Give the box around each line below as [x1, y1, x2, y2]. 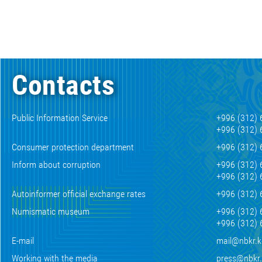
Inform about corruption [12, 159, 101, 170]
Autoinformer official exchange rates [12, 188, 146, 199]
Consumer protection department [12, 142, 134, 153]
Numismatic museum [12, 206, 89, 217]
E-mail [12, 235, 34, 246]
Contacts [12, 68, 115, 102]
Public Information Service [12, 112, 108, 123]
